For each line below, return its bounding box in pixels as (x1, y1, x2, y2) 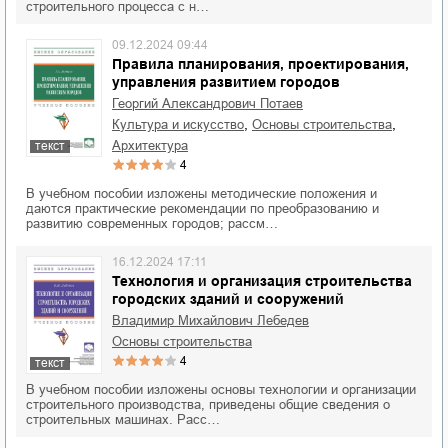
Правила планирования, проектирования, (112, 55, 409, 72)
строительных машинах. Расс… (26, 412, 220, 427)
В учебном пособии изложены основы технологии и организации (26, 382, 416, 397)
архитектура (121, 137, 188, 153)
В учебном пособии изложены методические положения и (26, 185, 377, 201)
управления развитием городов (112, 73, 340, 90)
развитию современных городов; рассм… (26, 215, 278, 231)
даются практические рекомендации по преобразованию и (26, 200, 379, 216)
